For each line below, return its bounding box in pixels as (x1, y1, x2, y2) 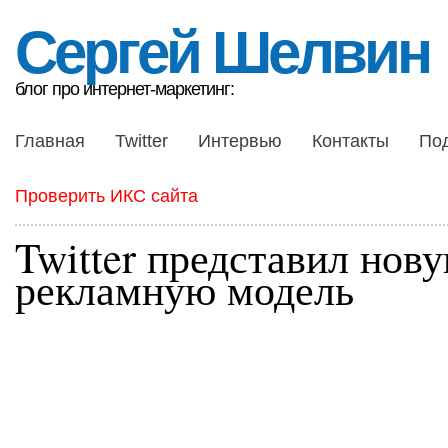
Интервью (198, 131, 282, 151)
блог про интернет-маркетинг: (15, 79, 234, 99)
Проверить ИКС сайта (15, 186, 198, 206)
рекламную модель (15, 261, 354, 317)
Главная (15, 131, 85, 151)
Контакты (312, 131, 389, 151)
